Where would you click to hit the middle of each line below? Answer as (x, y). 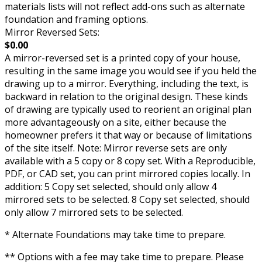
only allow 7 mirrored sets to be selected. (94, 213)
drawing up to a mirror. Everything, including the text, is (127, 84)
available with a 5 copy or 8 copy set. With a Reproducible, (130, 161)
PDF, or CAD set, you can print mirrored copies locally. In (127, 174)
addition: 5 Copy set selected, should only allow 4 (111, 187)
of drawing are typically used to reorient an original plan (128, 110)
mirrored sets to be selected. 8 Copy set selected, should (127, 200)
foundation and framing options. (76, 20)
